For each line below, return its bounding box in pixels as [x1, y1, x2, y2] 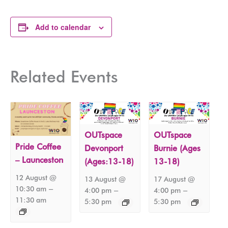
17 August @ [154, 175, 195, 184]
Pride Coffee [15, 142, 62, 152]
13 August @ [84, 175, 126, 184]
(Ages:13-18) [84, 157, 134, 167]
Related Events [10, 67, 118, 87]
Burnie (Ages [154, 144, 201, 154]
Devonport [84, 144, 124, 154]
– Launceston [15, 155, 64, 165]
